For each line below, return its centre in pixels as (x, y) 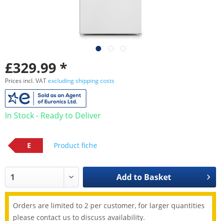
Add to (129, 177)
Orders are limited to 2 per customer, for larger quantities (109, 206)
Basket (157, 177)
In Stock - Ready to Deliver (53, 115)
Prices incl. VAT (26, 81)
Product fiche (75, 145)
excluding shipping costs (81, 81)
